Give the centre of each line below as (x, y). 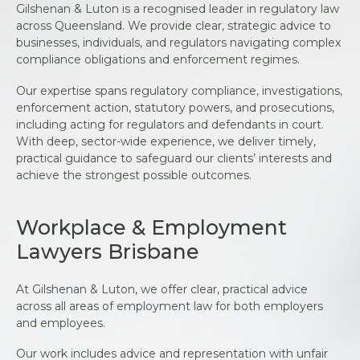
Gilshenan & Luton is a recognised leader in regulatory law (178, 9)
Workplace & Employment (151, 228)
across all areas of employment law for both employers (170, 306)
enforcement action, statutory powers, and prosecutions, (175, 107)
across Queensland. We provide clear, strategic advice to (174, 26)
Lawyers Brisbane (108, 252)
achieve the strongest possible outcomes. (134, 175)
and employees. (62, 323)
